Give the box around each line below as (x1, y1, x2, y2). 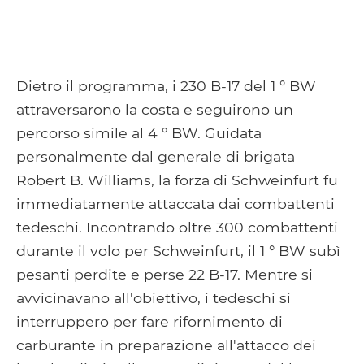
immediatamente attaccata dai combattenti (16, 194, 335, 212)
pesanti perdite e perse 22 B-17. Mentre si (16, 265, 313, 283)
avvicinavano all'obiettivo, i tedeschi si (16, 288, 291, 306)
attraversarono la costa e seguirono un (16, 100, 293, 118)
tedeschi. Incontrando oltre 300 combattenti (16, 218, 338, 236)
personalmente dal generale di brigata (16, 147, 295, 165)
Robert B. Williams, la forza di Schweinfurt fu (16, 171, 338, 188)
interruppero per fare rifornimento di (16, 312, 283, 330)
